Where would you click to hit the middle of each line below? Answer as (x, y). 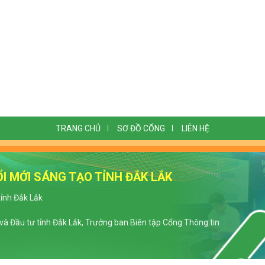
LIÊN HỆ (195, 129)
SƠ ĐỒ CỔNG (141, 129)
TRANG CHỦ (78, 129)
